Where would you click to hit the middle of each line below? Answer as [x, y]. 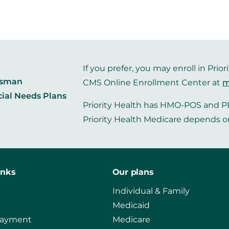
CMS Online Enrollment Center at [153, 83]
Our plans [133, 172]
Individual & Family [151, 191]
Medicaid [131, 205]
